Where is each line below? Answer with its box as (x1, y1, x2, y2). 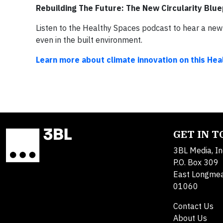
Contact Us (173, 201, 214, 211)
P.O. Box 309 (173, 157, 219, 167)
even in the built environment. (36, 34, 142, 45)
